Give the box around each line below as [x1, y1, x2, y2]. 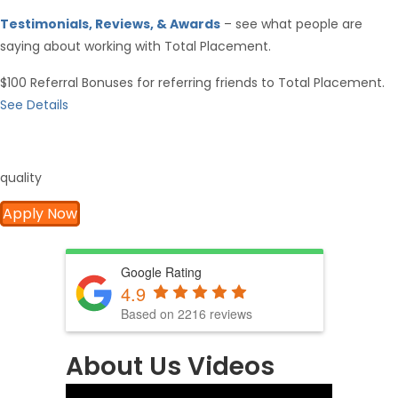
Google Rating [121, 263, 202, 282]
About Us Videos [66, 348, 275, 384]
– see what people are [220, 15, 362, 34]
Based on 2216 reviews [121, 304, 252, 322]
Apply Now [3, 203, 77, 225]
